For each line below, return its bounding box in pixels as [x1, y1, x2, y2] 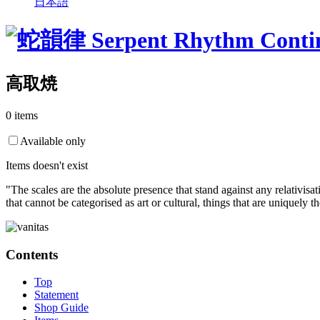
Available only [20, 134, 86, 147]
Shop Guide [34, 301, 89, 314]
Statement [34, 289, 79, 301]
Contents [6, 246, 58, 262]
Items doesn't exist [6, 159, 88, 171]
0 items [6, 109, 38, 121]
